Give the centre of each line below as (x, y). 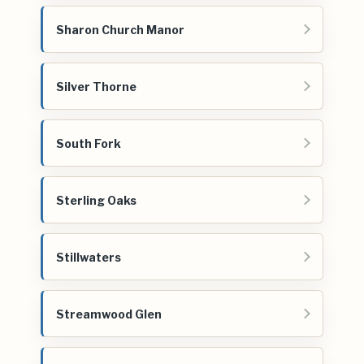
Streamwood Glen (109, 314)
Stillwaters (89, 257)
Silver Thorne (96, 86)
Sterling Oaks (96, 200)
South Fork (89, 143)
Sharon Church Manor (120, 29)
